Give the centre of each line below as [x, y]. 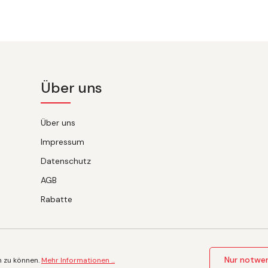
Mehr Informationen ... [78, 260]
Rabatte [57, 199]
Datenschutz [66, 161]
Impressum [63, 142]
